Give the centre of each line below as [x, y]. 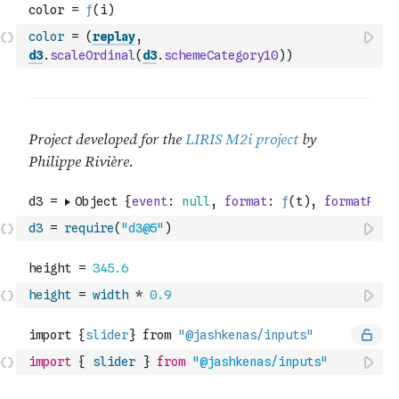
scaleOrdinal [93, 55]
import [50, 362]
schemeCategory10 [221, 55]
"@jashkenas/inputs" [260, 362]
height [50, 295]
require [89, 228]
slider [114, 362]
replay [114, 37]
